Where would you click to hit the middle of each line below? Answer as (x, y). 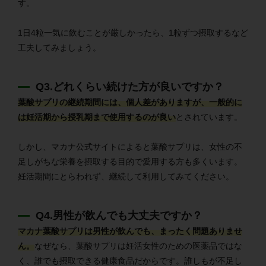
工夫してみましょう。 (59, 47)
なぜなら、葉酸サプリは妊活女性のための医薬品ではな (138, 246)
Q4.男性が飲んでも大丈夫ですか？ (119, 215)
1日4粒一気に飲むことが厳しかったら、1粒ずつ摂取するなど (133, 32)
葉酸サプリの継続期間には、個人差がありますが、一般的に (130, 102)
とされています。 (209, 117)
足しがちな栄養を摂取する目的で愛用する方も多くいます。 (130, 161)
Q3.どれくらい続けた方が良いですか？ (130, 86)
